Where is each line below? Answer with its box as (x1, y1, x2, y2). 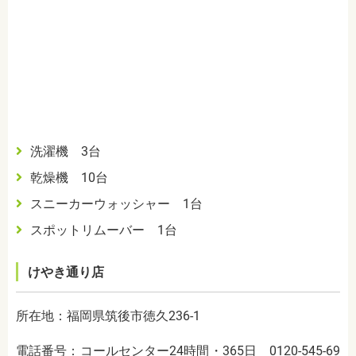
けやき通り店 (28, 265, 104, 281)
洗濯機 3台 (29, 144, 101, 160)
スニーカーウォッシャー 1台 (29, 196, 203, 212)
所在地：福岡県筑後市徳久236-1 (16, 308, 200, 324)
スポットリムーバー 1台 (29, 222, 177, 238)
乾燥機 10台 (29, 170, 108, 186)
